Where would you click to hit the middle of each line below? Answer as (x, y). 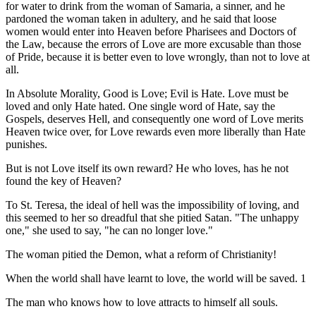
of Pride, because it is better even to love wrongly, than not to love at (158, 57)
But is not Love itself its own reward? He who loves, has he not (147, 169)
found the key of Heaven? (63, 181)
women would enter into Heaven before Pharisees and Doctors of (151, 32)
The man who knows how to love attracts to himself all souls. (142, 303)
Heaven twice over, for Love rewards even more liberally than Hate (156, 132)
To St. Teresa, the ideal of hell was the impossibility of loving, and (152, 205)
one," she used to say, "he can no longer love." (109, 231)
